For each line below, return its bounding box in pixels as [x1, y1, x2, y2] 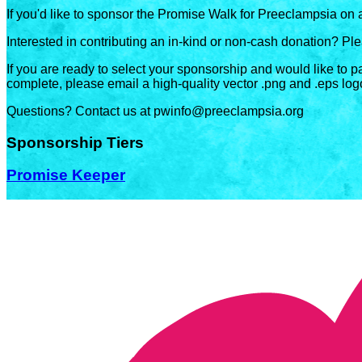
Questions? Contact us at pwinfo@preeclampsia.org [6, 103, 304, 118]
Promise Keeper [6, 166, 125, 184]
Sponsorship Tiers [6, 133, 144, 151]
